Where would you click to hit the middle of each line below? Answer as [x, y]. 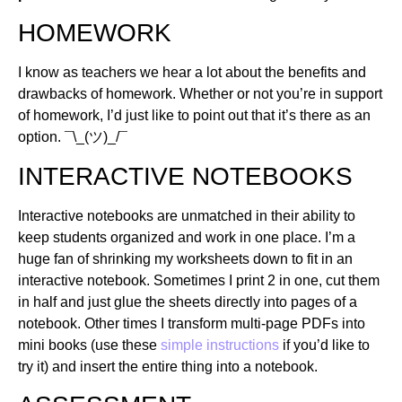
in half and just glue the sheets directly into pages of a [188, 301]
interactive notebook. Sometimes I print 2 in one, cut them [199, 280]
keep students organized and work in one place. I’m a [187, 237]
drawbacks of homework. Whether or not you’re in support [200, 94]
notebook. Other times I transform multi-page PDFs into [192, 323]
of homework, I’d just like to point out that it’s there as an [194, 116]
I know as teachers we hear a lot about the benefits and [192, 73]
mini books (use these [89, 345]
